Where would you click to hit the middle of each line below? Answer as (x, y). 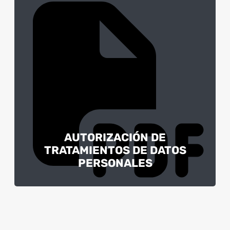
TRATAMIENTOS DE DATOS (115, 150)
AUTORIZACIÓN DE (115, 137)
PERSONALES (115, 163)
